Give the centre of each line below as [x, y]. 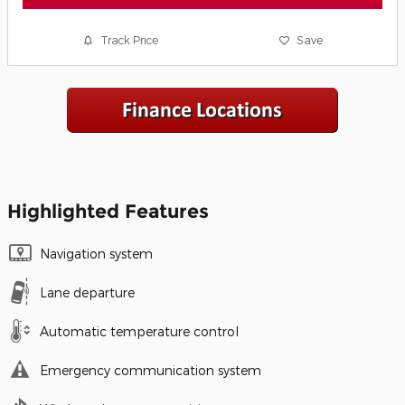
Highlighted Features [108, 211]
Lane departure [87, 292]
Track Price [130, 40]
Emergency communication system [151, 370]
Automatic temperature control [139, 331]
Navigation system [96, 253]
